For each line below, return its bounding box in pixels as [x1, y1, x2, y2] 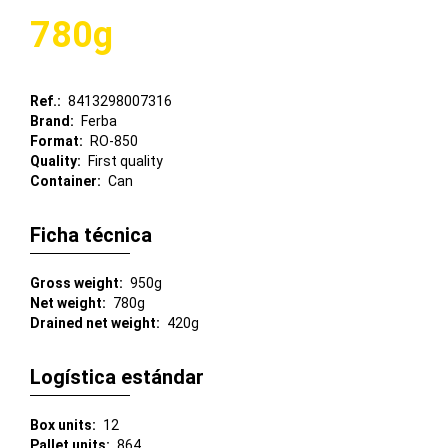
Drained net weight [30, 314, 156, 331]
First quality [88, 152, 163, 169]
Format [30, 132, 79, 149]
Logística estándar [30, 364, 204, 389]
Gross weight [30, 274, 119, 291]
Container [30, 172, 97, 189]
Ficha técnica [30, 222, 152, 247]
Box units [30, 416, 92, 433]
